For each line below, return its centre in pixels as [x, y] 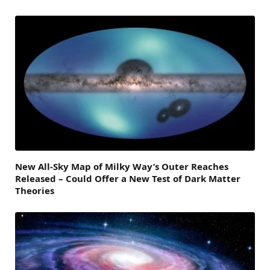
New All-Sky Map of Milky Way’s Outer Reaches [122, 167]
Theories [35, 191]
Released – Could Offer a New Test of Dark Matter [128, 179]
